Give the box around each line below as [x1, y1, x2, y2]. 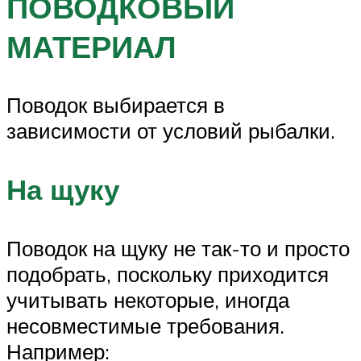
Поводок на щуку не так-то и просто [6, 235, 350, 261]
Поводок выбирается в [6, 91, 225, 118]
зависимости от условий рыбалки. [6, 117, 335, 143]
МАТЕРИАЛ [6, 26, 176, 66]
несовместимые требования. [6, 313, 284, 338]
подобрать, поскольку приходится [6, 261, 329, 287]
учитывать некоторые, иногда [6, 287, 289, 313]
